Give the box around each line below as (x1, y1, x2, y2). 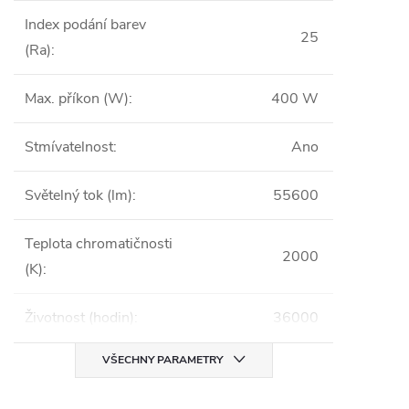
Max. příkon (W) (25, 89, 129, 109)
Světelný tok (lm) (25, 185, 132, 205)
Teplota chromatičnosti (25, 234, 173, 254)
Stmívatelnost (25, 137, 113, 157)
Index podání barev (25, 15, 146, 35)
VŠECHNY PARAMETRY (101, 352, 223, 367)
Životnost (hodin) (25, 308, 134, 328)
